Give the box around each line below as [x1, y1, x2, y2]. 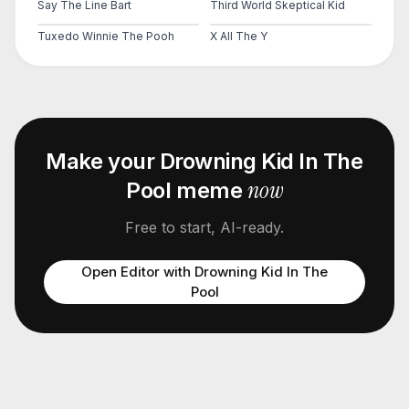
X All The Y [210, 29, 267, 43]
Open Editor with [81, 263, 194, 280]
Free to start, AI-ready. [125, 218, 284, 236]
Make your [46, 148, 160, 174]
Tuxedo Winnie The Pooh [37, 29, 174, 43]
